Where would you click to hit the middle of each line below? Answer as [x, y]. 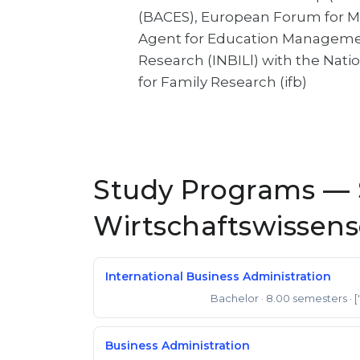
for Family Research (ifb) [223, 82]
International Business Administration [218, 276]
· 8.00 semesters [304, 298]
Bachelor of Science [153, 299]
